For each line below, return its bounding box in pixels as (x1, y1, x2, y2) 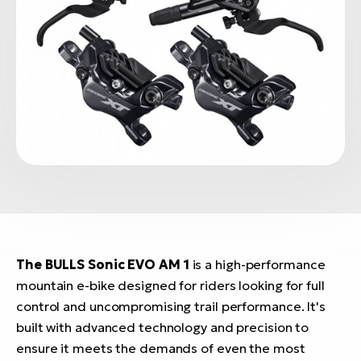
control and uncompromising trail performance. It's (16, 298, 326, 315)
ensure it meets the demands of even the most (16, 340, 305, 357)
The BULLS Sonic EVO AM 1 (16, 256, 189, 273)
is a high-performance (189, 256, 326, 273)
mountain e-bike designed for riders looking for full (16, 277, 325, 294)
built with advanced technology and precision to (16, 319, 309, 336)
